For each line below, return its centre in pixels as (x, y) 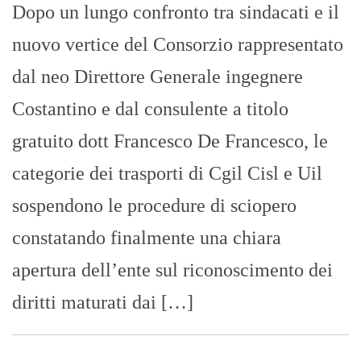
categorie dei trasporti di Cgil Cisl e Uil (167, 174)
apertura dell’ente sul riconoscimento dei (172, 270)
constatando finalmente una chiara (147, 238)
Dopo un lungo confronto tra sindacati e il (176, 12)
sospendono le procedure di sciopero (154, 206)
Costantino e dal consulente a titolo (150, 109)
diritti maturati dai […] (103, 303)
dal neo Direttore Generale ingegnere (158, 77)
